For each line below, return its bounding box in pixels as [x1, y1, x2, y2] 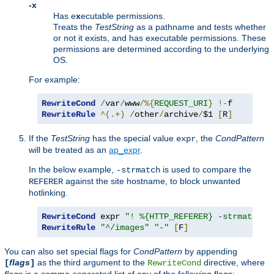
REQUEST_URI [154, 98, 208, 108]
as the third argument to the [35, 257, 147, 267]
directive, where [201, 257, 265, 267]
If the [29, 133, 51, 143]
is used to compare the [160, 164, 251, 174]
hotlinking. [29, 187, 68, 198]
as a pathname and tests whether [134, 21, 266, 32]
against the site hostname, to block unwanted [63, 176, 240, 186]
